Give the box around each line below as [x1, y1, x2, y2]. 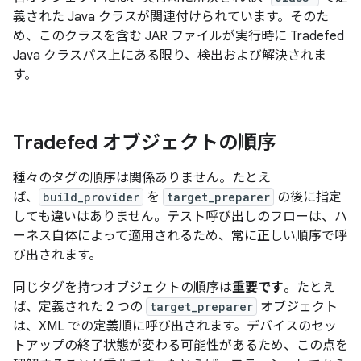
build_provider [43, 189, 139, 205]
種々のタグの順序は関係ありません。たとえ [13, 170, 271, 186]
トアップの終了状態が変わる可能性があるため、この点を [13, 338, 348, 354]
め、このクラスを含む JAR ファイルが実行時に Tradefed [13, 28, 344, 44]
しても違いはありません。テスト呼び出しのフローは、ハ [13, 209, 347, 225]
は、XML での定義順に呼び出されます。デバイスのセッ [13, 318, 337, 334]
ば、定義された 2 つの [13, 299, 146, 315]
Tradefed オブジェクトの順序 [13, 131, 276, 155]
